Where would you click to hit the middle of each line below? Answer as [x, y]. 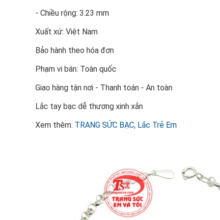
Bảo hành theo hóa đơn [75, 50]
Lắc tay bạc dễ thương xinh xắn [89, 106]
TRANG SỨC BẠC [104, 125]
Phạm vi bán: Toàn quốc [76, 69]
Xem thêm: [55, 125]
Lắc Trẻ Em [157, 125]
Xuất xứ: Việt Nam [67, 32]
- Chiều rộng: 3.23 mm [72, 13]
